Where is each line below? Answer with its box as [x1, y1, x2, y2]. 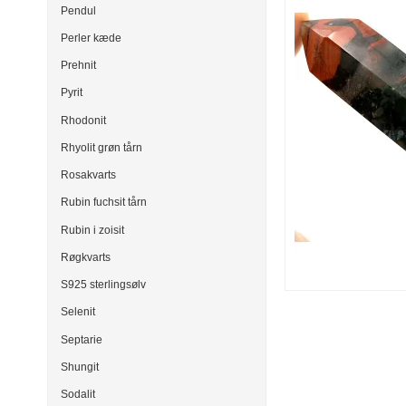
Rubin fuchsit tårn [61, 196, 147, 209]
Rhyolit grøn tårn [61, 140, 142, 154]
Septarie [61, 333, 102, 346]
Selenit [61, 305, 95, 319]
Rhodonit [61, 113, 106, 127]
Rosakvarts [61, 169, 116, 182]
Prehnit [61, 59, 96, 72]
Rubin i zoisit [61, 223, 124, 237]
